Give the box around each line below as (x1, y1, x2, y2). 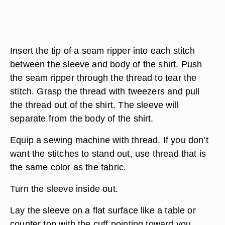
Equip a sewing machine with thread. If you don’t (10, 135, 208, 145)
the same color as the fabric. (10, 162, 127, 172)
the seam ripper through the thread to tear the (10, 72, 197, 83)
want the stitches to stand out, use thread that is (10, 148, 206, 159)
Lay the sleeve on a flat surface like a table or (10, 205, 196, 215)
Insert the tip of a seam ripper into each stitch (10, 45, 195, 56)
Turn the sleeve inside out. (10, 183, 118, 194)
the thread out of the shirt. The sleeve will (10, 99, 179, 110)
